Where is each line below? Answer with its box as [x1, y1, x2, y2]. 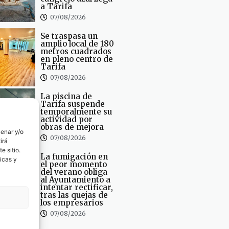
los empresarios [40, 197, 103, 208]
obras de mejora [40, 122, 104, 132]
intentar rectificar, [40, 182, 113, 192]
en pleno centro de [40, 54, 113, 64]
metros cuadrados [40, 46, 111, 56]
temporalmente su [40, 106, 112, 117]
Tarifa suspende [40, 99, 105, 109]
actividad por [40, 114, 93, 124]
